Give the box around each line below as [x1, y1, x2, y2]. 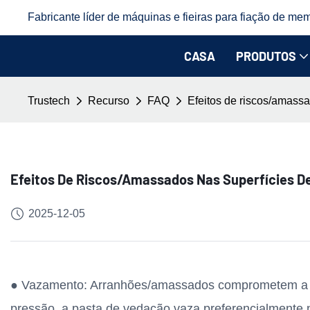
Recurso [88, 95, 130, 107]
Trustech [28, 95, 71, 107]
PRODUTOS [235, 48, 296, 64]
